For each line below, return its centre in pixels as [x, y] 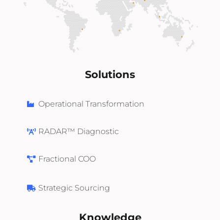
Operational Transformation [91, 104]
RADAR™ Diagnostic [78, 132]
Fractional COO [67, 159]
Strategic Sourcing [74, 188]
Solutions [110, 75]
